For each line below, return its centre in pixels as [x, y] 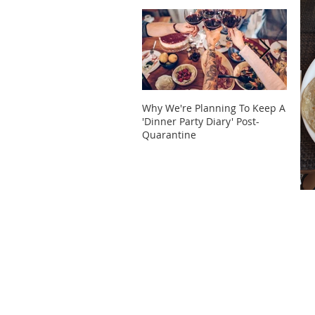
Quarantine [169, 135]
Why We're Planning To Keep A [214, 108]
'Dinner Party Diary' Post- [201, 121]
